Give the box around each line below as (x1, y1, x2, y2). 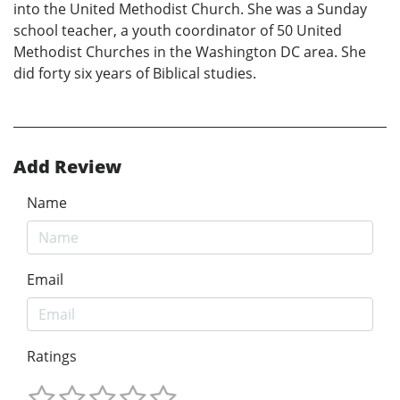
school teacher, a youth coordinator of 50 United (13, 20, 342, 40)
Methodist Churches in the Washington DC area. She (13, 41, 366, 62)
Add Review (13, 154, 121, 179)
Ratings (27, 346, 77, 366)
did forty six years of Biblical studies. (13, 62, 256, 83)
